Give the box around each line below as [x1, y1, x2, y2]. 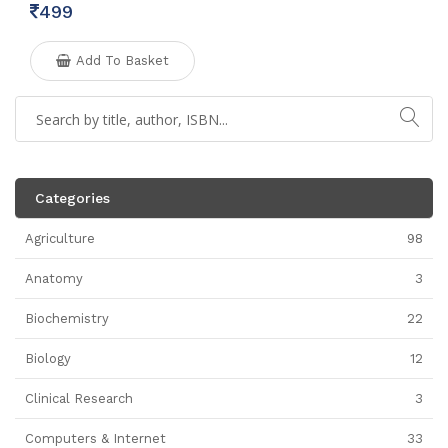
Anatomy [25, 271, 83, 287]
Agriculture [25, 231, 95, 247]
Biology [25, 351, 71, 367]
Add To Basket [76, 53, 169, 69]
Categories [35, 190, 110, 207]
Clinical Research [25, 391, 133, 407]
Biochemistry [25, 311, 109, 327]
